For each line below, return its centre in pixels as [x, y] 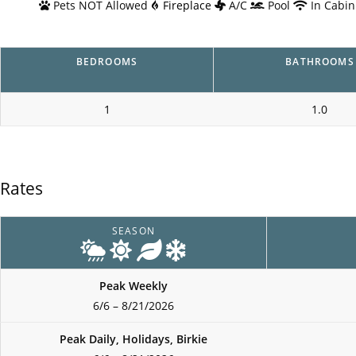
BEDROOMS [107, 61]
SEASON [133, 231]
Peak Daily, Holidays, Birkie [133, 339]
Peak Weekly [133, 286]
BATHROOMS [320, 61]
